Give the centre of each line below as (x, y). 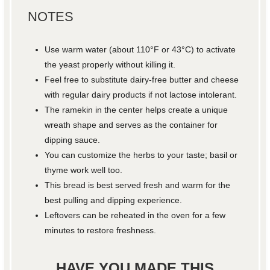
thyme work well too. (84, 170)
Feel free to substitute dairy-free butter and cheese (142, 80)
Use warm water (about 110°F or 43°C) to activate (140, 50)
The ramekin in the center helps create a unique (137, 110)
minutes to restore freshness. (101, 231)
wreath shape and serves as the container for (131, 125)
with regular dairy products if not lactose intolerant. (141, 95)
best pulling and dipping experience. (114, 200)
